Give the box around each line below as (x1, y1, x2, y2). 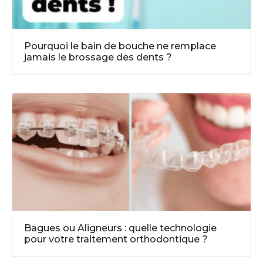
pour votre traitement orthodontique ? (24, 233, 208, 245)
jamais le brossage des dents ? (24, 51, 172, 63)
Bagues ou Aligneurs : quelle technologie (24, 222, 217, 234)
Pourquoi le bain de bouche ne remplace (24, 40, 216, 52)
